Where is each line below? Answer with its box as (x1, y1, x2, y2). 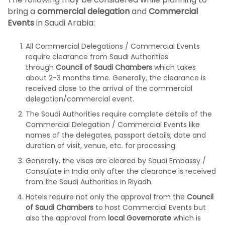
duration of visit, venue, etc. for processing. (26, 141, 177, 151)
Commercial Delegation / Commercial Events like (26, 120, 200, 130)
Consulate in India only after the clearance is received (26, 166, 216, 176)
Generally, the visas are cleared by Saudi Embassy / (26, 156, 206, 166)
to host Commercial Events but (93, 202, 206, 212)
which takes (152, 62, 196, 72)
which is (171, 213, 201, 223)
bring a (8, 6, 37, 17)
